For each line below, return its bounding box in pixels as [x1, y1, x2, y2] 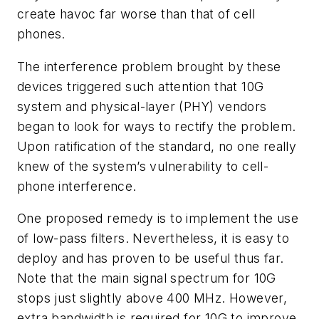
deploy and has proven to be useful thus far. [17, 251, 284, 266]
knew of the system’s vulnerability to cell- [17, 158, 269, 174]
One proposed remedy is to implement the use [17, 211, 299, 226]
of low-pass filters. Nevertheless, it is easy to [17, 231, 290, 246]
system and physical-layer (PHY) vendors [17, 98, 267, 114]
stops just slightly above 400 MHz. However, [17, 291, 288, 306]
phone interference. [17, 178, 137, 194]
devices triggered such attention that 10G [17, 78, 264, 94]
